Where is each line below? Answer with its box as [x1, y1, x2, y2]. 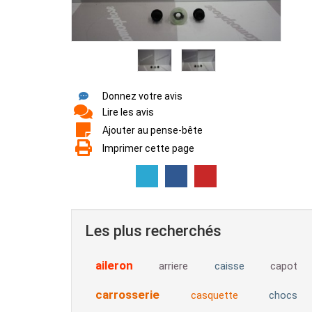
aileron [95, 258, 133, 273]
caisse [214, 260, 244, 273]
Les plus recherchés [85, 222, 221, 240]
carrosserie [95, 288, 159, 302]
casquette [190, 289, 238, 302]
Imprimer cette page [102, 143, 194, 155]
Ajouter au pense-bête [102, 125, 203, 136]
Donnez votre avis [102, 91, 182, 102]
